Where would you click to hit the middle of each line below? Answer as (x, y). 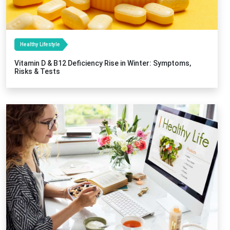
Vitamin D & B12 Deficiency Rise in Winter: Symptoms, (103, 63)
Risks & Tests (37, 72)
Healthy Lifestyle (40, 45)
